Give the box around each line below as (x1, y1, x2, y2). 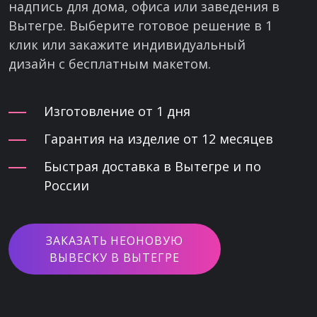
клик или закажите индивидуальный (8, 36, 246, 53)
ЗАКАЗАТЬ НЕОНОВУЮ (45, 233, 184, 248)
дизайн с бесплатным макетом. (8, 55, 211, 72)
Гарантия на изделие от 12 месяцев (44, 130, 273, 147)
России (44, 177, 89, 194)
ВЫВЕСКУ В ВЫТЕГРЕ (50, 250, 180, 265)
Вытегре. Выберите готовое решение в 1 (8, 17, 272, 34)
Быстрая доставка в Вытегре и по (44, 158, 261, 175)
